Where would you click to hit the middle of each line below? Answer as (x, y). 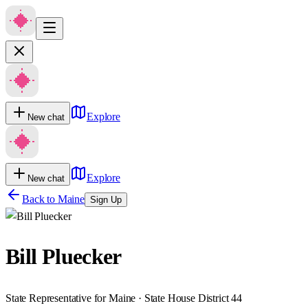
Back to (40, 199)
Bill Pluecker (64, 257)
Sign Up (106, 200)
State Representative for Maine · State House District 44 (124, 298)
